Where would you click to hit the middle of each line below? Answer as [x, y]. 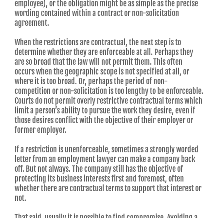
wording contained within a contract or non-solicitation [97, 13]
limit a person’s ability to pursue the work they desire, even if [105, 111]
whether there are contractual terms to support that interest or [108, 189]
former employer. [41, 130]
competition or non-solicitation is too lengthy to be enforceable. [109, 91]
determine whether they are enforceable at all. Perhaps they [104, 52]
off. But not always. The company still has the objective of [99, 169]
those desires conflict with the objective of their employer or [104, 120]
